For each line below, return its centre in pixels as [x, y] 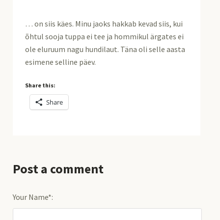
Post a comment [58, 169]
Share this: [41, 85]
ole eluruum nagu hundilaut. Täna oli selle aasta [105, 49]
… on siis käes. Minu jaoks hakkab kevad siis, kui [104, 23]
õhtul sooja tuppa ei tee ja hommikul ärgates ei [105, 36]
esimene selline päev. [61, 62]
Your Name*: [33, 197]
